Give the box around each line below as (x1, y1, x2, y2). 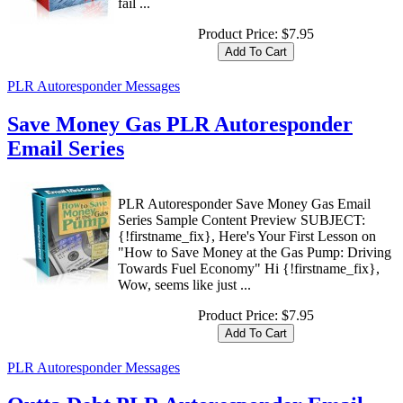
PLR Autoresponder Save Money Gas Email (118, 195, 371, 211)
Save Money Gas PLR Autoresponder (7, 112, 353, 136)
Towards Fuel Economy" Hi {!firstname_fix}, (118, 260, 380, 276)
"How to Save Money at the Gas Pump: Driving (118, 244, 391, 260)
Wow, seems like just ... (118, 276, 251, 292)
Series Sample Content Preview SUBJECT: (118, 211, 365, 228)
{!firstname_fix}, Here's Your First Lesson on (118, 228, 376, 244)
